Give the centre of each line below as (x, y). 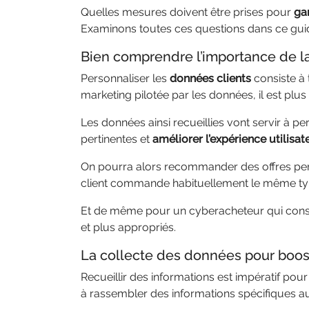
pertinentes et (117, 139)
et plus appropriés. (130, 227)
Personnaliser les (124, 78)
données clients (209, 78)
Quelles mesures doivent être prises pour (187, 12)
